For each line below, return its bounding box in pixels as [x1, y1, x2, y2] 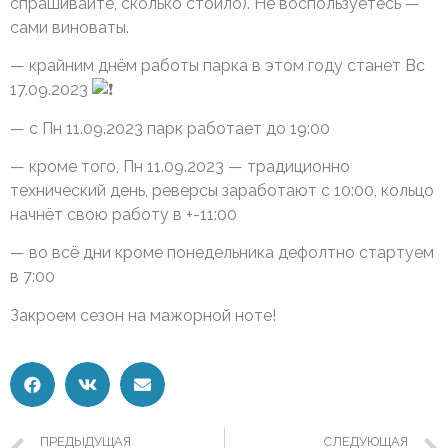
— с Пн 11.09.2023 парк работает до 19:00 [10, 118, 330, 138]
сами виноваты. [10, 17, 129, 37]
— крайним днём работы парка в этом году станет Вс [10, 56, 425, 76]
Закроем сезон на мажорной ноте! [10, 305, 276, 325]
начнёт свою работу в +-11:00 [10, 205, 237, 225]
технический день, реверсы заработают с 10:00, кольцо [10, 181, 434, 201]
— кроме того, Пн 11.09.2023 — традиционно [10, 157, 350, 177]
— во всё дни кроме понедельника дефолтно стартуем [10, 243, 434, 263]
